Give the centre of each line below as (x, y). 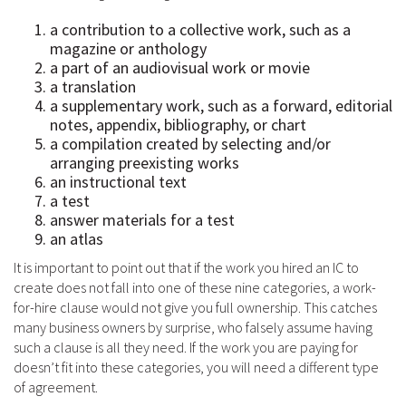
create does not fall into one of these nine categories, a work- (195, 287)
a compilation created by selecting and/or (190, 144)
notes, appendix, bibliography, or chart (178, 125)
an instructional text (118, 182)
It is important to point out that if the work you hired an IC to (186, 267)
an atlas (77, 239)
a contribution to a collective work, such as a (200, 29)
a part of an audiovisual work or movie (180, 68)
